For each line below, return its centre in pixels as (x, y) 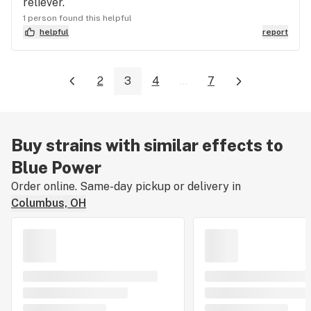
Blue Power (56, 168)
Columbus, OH (49, 203)
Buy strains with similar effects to (147, 145)
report (275, 32)
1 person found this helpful (77, 18)
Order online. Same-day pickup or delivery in (126, 187)
